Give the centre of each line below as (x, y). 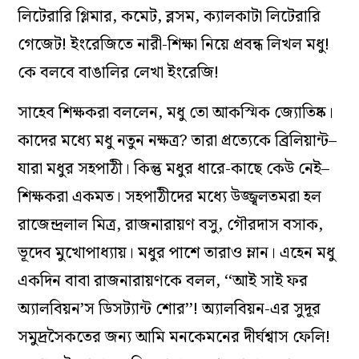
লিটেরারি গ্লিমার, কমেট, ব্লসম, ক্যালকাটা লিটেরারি (169, 16)
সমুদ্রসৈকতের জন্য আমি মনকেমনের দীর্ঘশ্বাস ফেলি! (174, 337)
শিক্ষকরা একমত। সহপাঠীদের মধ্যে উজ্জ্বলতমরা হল (170, 197)
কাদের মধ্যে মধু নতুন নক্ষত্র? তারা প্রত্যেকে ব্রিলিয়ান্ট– (177, 141)
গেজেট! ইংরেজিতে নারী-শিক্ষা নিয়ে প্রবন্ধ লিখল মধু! (174, 44)
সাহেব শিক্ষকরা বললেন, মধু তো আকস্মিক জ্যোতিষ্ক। (176, 113)
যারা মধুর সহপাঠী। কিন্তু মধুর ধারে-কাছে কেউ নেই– (174, 169)
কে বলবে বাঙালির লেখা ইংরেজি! (119, 73)
